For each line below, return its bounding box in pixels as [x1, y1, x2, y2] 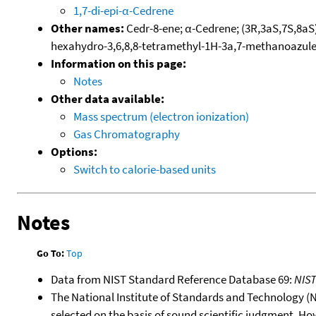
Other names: [51, 20, 124, 36]
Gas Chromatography [73, 126, 180, 142]
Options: [51, 143, 97, 159]
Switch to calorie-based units [73, 161, 216, 177]
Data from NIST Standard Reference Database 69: [51, 272, 294, 288]
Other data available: [51, 90, 164, 107]
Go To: [37, 247, 65, 260]
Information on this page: [51, 55, 186, 71]
